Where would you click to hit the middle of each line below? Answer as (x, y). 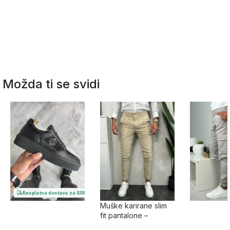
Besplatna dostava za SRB (55, 193)
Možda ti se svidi (51, 84)
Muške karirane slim (134, 206)
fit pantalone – (124, 216)
